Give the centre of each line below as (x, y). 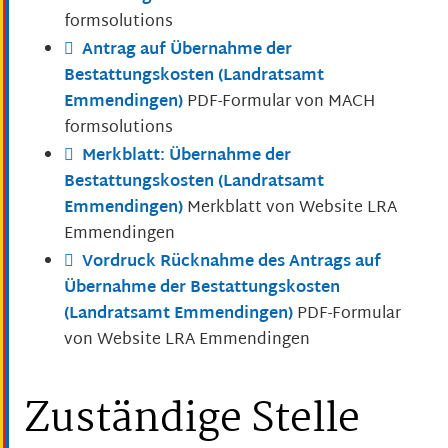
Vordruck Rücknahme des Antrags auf (231, 262)
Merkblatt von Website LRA (292, 208)
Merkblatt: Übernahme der (186, 156)
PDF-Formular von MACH (281, 102)
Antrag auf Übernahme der (187, 50)
